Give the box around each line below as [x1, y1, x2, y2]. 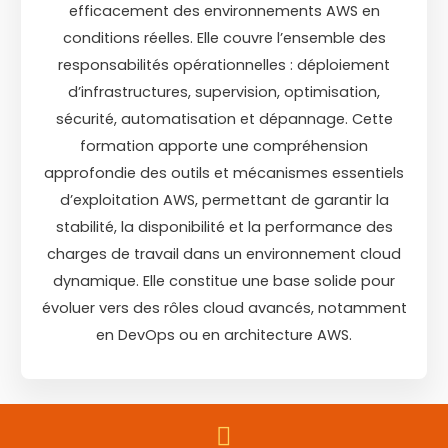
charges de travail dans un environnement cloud [47, 244, 401, 265]
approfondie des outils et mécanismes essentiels [44, 163, 404, 184]
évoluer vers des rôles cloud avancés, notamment [41, 298, 407, 319]
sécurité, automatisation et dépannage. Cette [55, 109, 393, 130]
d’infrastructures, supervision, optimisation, [68, 82, 380, 103]
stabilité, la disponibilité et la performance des [55, 217, 393, 238]
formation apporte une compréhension [80, 136, 368, 157]
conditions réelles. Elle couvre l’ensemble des [62, 28, 386, 49]
